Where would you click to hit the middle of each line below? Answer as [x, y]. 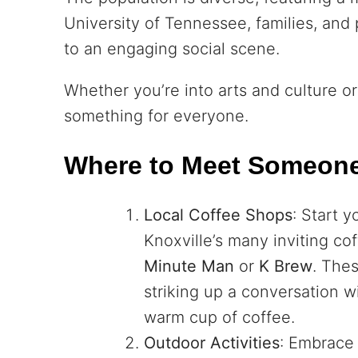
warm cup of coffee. [219, 317]
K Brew [286, 266]
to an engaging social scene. [172, 49]
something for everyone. [156, 116]
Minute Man [189, 266]
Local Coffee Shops [218, 215]
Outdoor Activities [212, 342]
